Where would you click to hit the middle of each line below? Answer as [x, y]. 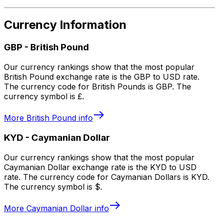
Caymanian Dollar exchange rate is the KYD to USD [100, 167]
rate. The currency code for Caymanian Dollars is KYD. [107, 177]
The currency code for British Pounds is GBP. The [98, 87]
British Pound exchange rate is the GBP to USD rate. [102, 77]
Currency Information [65, 25]
